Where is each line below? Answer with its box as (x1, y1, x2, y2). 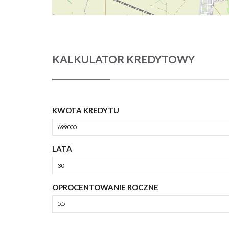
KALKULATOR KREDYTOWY (52, 52, 195, 65)
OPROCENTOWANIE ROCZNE (52, 182, 158, 192)
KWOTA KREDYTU (52, 105, 119, 115)
